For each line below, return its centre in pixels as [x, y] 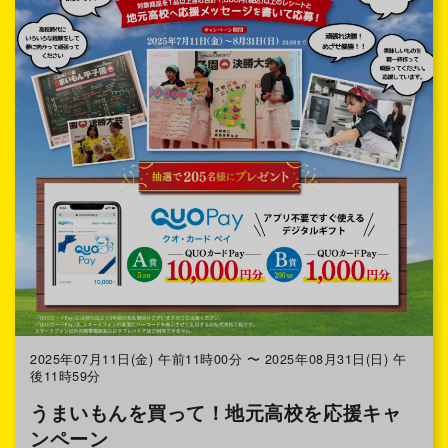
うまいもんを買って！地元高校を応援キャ [216, 412]
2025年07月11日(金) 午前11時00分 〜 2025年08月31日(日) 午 [218, 359]
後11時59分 [65, 376]
